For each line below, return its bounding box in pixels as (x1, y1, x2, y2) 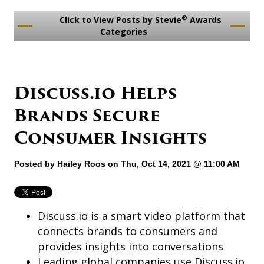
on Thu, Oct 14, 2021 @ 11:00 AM (105, 159, 240, 169)
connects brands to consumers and (38, 224, 217, 239)
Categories (100, 26, 150, 38)
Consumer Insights (14, 125, 207, 151)
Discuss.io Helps (14, 80, 177, 107)
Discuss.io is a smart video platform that (38, 209, 245, 223)
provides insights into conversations (38, 239, 226, 254)
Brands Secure (14, 103, 160, 129)
